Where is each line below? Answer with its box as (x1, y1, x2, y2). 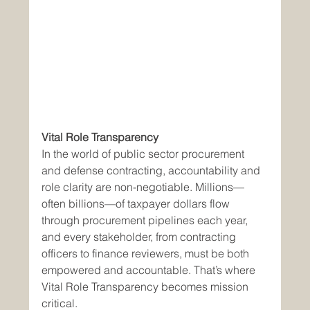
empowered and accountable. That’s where (42, 262, 259, 277)
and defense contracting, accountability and (42, 163, 264, 177)
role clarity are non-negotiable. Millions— (42, 179, 245, 194)
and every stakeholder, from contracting (42, 229, 239, 244)
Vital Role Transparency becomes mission (42, 279, 252, 293)
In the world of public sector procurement (42, 146, 248, 161)
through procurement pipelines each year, (42, 212, 251, 227)
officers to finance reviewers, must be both (42, 246, 253, 260)
